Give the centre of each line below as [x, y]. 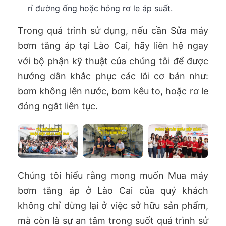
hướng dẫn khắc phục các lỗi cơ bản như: [113, 76]
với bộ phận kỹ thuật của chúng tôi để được [113, 61]
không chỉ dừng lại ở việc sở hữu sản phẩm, [113, 206]
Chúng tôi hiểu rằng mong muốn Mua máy [113, 176]
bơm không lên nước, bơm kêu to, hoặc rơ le [113, 91]
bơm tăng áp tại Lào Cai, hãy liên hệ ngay [113, 45]
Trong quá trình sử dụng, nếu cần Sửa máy [113, 30]
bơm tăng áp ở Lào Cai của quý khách [113, 191]
